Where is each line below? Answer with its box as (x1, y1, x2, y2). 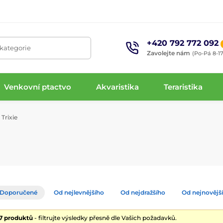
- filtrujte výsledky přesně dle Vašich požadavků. (33, 214, 177, 222)
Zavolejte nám (147, 49, 191, 57)
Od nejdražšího (120, 189, 165, 196)
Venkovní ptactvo (3, 82, 71, 92)
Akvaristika (96, 82, 139, 92)
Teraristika (164, 82, 203, 92)
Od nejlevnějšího (54, 189, 104, 196)
